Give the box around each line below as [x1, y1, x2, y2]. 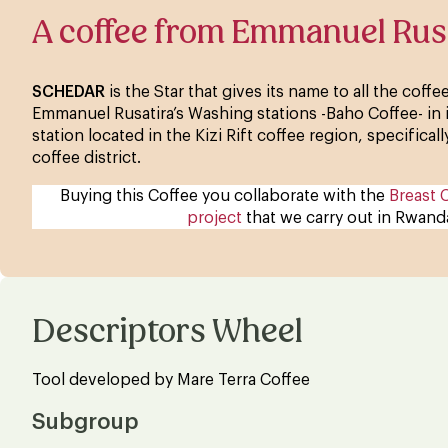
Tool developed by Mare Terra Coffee [32, 371, 310, 388]
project [186, 209, 242, 226]
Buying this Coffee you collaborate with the [59, 187, 389, 204]
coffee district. [32, 149, 141, 166]
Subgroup [32, 410, 139, 433]
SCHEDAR [32, 83, 105, 100]
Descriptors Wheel [32, 309, 303, 352]
